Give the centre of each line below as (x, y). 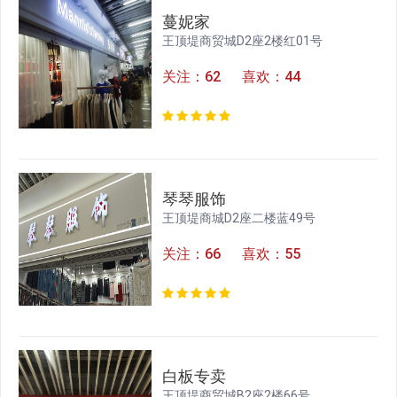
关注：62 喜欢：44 (232, 77)
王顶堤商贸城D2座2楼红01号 (243, 41)
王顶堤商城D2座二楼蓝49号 (239, 218)
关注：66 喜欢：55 (232, 254)
